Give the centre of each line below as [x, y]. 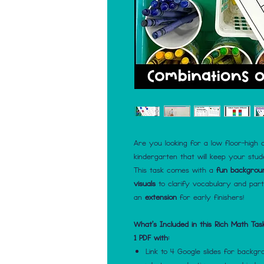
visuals [145, 183]
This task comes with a [175, 170]
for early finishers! [212, 197]
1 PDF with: [151, 237]
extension [161, 197]
